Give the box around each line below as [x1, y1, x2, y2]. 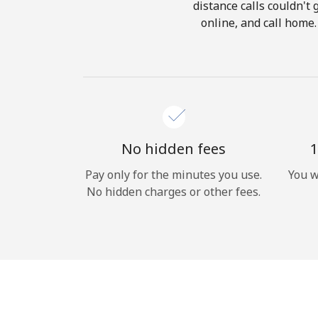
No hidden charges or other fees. [87, 184, 261, 199]
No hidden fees [121, 139, 226, 158]
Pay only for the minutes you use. [85, 167, 262, 182]
